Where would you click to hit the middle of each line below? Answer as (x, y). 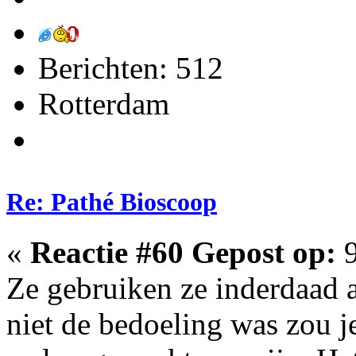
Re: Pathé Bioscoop (112, 202)
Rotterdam (104, 103)
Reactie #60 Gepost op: (183, 253)
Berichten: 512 (131, 68)
